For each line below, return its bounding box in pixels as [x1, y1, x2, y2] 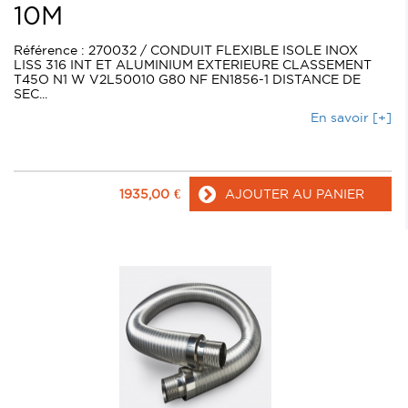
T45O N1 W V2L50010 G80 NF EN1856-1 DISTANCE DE [14, 72, 361, 87]
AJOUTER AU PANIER [225, 187, 364, 202]
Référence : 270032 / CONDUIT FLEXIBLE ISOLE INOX [14, 43, 362, 58]
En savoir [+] [311, 110, 392, 126]
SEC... [14, 87, 47, 102]
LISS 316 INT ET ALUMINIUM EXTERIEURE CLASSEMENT [14, 57, 372, 73]
